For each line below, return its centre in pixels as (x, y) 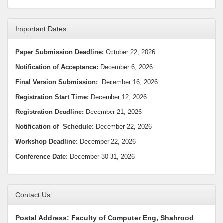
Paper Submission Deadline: (59, 52)
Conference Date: (42, 156)
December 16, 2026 (128, 82)
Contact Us (33, 194)
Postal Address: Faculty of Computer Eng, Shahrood (105, 217)
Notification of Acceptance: (58, 67)
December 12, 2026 (118, 97)
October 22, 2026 (129, 52)
